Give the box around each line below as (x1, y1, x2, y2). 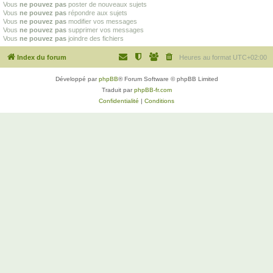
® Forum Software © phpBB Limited (118, 75, 218, 82)
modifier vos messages (66, 18, 137, 25)
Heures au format (179, 53, 233, 61)
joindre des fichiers (66, 35, 124, 42)
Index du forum (17, 53, 66, 61)
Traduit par (101, 86, 134, 93)
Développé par (55, 75, 99, 82)
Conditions (144, 97, 174, 104)
